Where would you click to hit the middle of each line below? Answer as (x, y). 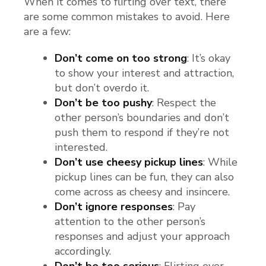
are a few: (47, 32)
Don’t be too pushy (103, 103)
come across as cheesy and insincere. (142, 192)
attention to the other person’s (130, 222)
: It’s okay (209, 58)
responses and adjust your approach (142, 237)
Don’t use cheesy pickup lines (129, 162)
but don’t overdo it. (102, 88)
